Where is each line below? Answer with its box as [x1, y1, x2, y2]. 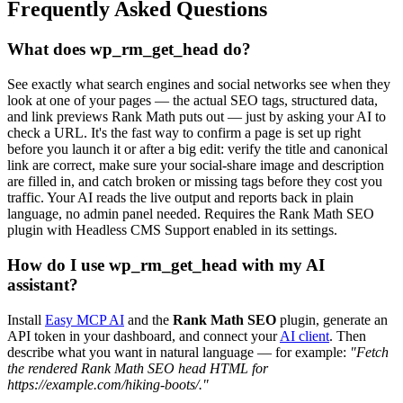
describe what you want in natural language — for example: [7, 344, 350, 360]
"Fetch [350, 344, 389, 360]
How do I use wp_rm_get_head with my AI [7, 255, 325, 274]
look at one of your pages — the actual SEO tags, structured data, [7, 93, 378, 109]
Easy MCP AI [45, 311, 124, 327]
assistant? [7, 274, 78, 294]
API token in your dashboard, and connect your [7, 327, 280, 344]
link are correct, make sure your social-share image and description [7, 157, 384, 174]
